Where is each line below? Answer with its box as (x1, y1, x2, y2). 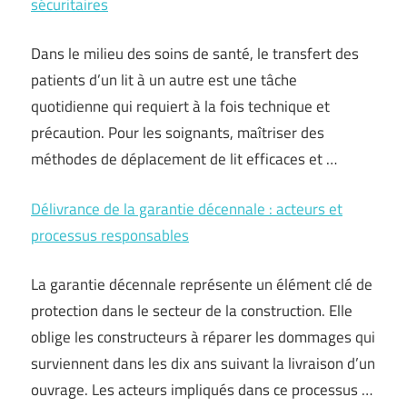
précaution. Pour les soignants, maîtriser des (31, 121, 324, 144)
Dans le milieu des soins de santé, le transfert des (31, 42, 359, 65)
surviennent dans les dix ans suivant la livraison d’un (31, 352, 375, 375)
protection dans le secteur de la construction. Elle (31, 299, 352, 323)
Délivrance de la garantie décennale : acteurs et (31, 196, 342, 221)
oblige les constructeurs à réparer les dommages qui (31, 325, 375, 349)
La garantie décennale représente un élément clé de (31, 273, 372, 296)
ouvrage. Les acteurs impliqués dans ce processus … (31, 378, 372, 402)
